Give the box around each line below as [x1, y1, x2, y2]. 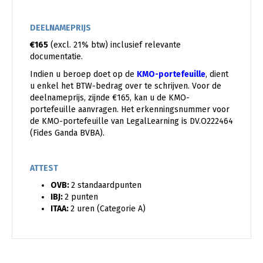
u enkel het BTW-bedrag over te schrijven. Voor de [30, 80, 221, 91]
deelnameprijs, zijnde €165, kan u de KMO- [30, 92, 190, 103]
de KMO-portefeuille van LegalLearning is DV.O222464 [30, 116, 233, 126]
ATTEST [30, 163, 58, 173]
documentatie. [30, 51, 83, 62]
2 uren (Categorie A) [70, 203, 146, 214]
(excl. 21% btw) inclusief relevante [48, 39, 181, 50]
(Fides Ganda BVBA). [30, 127, 104, 138]
